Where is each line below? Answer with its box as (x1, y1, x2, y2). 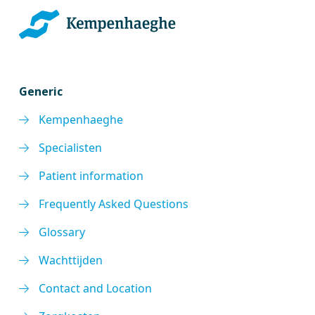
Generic (19, 84, 63, 99)
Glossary (39, 224, 86, 240)
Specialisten (39, 140, 103, 155)
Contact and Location (39, 281, 153, 296)
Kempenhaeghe (39, 112, 124, 127)
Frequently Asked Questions (39, 196, 189, 212)
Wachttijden (39, 252, 103, 268)
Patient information (39, 168, 144, 184)
